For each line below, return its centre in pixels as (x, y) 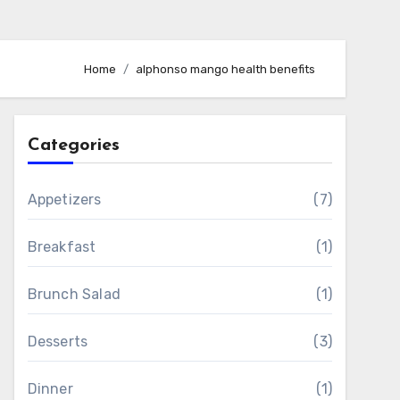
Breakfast (62, 247)
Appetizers (64, 200)
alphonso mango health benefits (225, 69)
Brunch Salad (74, 294)
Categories (73, 146)
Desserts (58, 342)
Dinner (50, 389)
